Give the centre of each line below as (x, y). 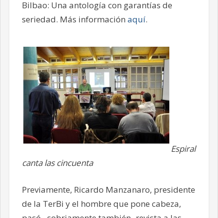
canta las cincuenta (57, 163)
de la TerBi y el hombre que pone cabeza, (101, 203)
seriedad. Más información (74, 19)
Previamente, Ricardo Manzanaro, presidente (108, 189)
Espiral (183, 149)
